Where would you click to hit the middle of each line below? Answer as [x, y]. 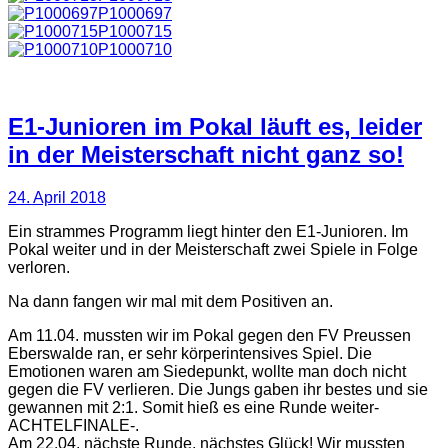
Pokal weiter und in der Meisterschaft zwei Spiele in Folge [213, 249]
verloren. [39, 267]
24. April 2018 [57, 197]
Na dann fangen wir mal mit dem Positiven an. [170, 301]
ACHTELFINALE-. [73, 425]
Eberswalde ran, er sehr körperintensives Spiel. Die [190, 353]
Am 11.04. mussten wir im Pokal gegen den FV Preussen [209, 335]
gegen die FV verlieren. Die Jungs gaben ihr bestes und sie [218, 389]
